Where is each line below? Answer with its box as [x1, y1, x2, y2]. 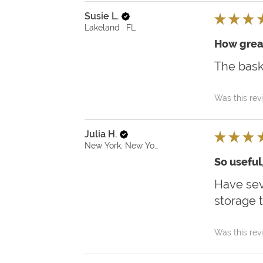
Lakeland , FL [85, 23, 136, 33]
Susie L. [85, 11, 119, 22]
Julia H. [85, 129, 117, 140]
